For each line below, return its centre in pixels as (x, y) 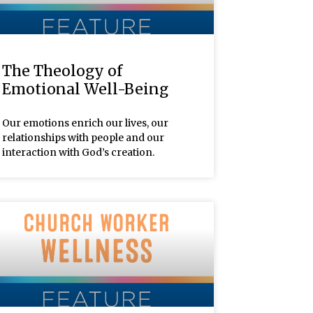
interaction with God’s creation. (78, 152)
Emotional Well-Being (85, 89)
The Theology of (62, 71)
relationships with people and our (83, 137)
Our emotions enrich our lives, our (85, 123)
